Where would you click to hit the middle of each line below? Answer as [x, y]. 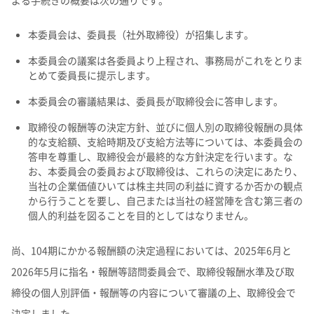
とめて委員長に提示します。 [92, 75]
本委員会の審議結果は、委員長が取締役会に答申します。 [156, 101]
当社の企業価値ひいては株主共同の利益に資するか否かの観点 [165, 186]
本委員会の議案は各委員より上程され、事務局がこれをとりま [165, 60]
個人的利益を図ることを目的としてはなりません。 [141, 215]
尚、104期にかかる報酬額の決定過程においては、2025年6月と [151, 250]
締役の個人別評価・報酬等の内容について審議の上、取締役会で [153, 292]
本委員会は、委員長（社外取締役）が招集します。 [141, 34]
